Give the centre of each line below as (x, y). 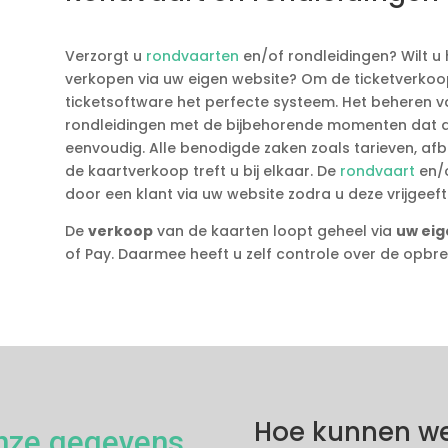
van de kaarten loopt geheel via (274, 230)
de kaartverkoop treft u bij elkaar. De (202, 170)
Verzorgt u (105, 55)
